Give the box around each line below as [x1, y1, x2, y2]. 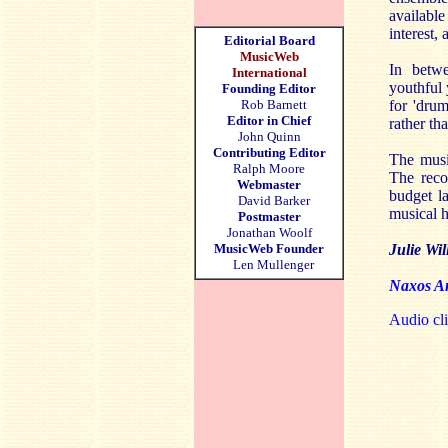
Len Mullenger [224, 257, 314, 272]
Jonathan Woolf [226, 225, 312, 240]
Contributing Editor [212, 145, 326, 160]
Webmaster [237, 177, 301, 192]
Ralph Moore [233, 161, 305, 176]
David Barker [228, 193, 310, 208]
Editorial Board [223, 33, 315, 48]
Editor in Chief [227, 113, 311, 128]
